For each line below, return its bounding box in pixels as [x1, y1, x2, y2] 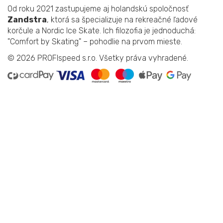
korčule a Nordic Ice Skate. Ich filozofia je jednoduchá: [7, 26, 196, 36]
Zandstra [7, 15, 47, 25]
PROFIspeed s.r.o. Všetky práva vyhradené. [37, 53, 188, 63]
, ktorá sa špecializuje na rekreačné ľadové [47, 15, 198, 25]
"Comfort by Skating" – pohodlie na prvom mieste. [7, 37, 182, 47]
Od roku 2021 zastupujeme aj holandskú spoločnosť [7, 4, 189, 14]
